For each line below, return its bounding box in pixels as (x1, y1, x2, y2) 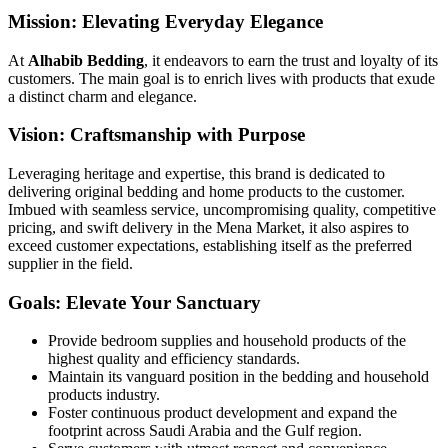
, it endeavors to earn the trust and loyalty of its (144, 51, 438, 69)
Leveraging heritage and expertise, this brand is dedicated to (8, 164, 385, 182)
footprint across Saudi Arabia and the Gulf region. (48, 422, 362, 440)
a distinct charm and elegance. (8, 87, 197, 105)
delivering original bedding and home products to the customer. (8, 182, 405, 200)
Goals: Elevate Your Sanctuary (8, 291, 261, 313)
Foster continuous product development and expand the (48, 404, 397, 422)
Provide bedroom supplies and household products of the (48, 332, 406, 350)
